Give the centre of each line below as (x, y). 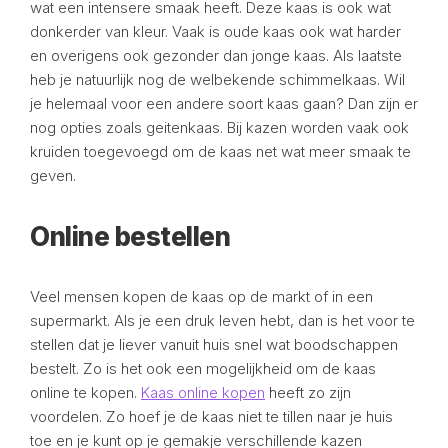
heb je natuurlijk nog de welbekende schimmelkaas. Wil (217, 79)
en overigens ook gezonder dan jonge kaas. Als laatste (216, 55)
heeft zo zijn (308, 392)
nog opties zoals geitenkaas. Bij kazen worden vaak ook (219, 127)
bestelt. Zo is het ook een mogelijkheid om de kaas (203, 368)
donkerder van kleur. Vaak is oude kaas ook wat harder (215, 31)
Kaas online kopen (203, 392)
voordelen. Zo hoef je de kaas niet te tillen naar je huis (211, 416)
